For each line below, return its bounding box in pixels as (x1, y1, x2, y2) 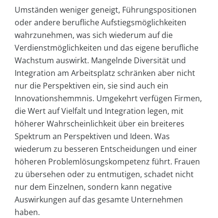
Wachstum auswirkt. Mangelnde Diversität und (15, 54, 186, 66)
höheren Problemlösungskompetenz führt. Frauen (15, 156, 200, 167)
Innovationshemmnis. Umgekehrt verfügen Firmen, (15, 92, 202, 104)
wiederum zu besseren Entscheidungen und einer (15, 143, 197, 154)
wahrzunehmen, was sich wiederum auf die (15, 29, 173, 40)
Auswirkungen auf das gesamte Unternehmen (15, 194, 183, 205)
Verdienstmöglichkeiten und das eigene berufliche (15, 42, 199, 53)
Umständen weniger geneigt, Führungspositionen (15, 4, 197, 15)
